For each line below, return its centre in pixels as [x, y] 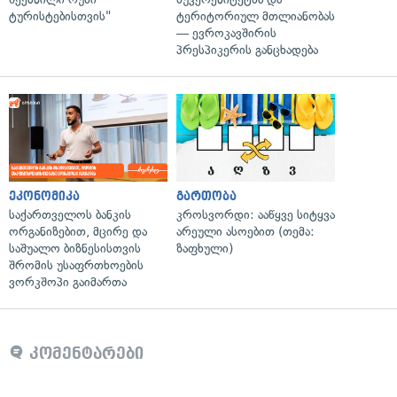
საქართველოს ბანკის [70, 214]
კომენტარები [84, 353]
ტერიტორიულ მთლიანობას [256, 17]
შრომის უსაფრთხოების [76, 265]
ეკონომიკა [44, 196]
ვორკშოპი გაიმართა [68, 282]
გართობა [206, 196]
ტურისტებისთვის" [60, 17]
